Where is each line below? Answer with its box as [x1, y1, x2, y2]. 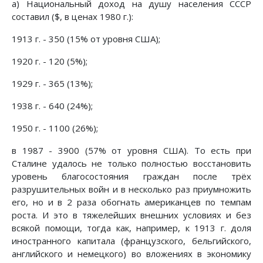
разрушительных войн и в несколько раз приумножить [12, 183, 251, 195]
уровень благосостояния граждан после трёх [12, 170, 251, 182]
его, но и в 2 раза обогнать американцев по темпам [12, 195, 251, 208]
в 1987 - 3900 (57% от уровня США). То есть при [12, 144, 251, 156]
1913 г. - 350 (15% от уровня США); [12, 32, 160, 45]
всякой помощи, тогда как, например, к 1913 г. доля [12, 221, 251, 234]
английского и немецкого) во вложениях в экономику [12, 247, 251, 259]
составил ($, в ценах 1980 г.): [12, 10, 133, 22]
